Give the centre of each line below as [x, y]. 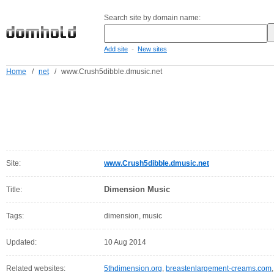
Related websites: [36, 268]
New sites [152, 49]
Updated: [21, 242]
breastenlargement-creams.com [219, 268]
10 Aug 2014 [125, 242]
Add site [116, 49]
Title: [14, 190]
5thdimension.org [133, 268]
